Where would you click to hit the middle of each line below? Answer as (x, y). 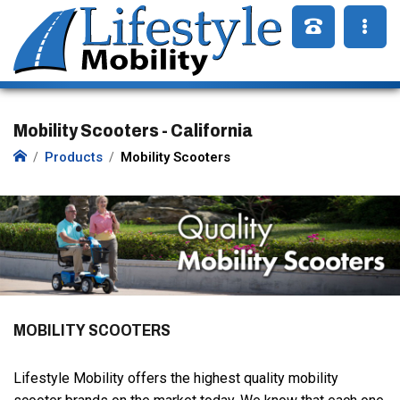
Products (74, 157)
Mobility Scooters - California (133, 130)
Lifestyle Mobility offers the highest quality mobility (176, 378)
